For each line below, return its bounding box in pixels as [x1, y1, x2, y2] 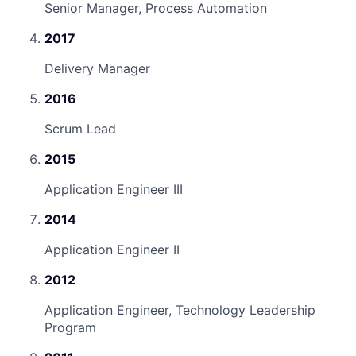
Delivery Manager [44, 60, 150, 76]
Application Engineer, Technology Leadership [44, 301, 315, 318]
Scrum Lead [44, 120, 116, 137]
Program [44, 319, 96, 335]
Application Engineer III [44, 180, 183, 197]
